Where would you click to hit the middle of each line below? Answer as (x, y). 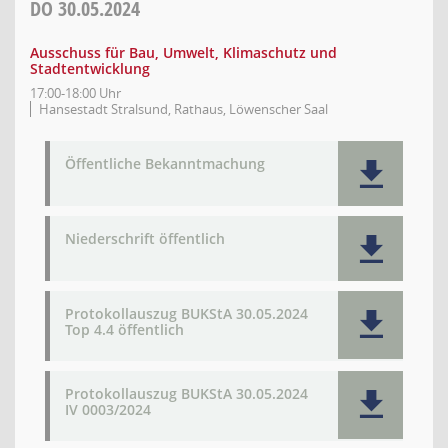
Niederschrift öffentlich (145, 238)
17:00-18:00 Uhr (75, 93)
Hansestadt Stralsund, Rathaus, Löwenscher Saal (183, 109)
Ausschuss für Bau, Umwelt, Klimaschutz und (183, 52)
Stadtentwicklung (90, 68)
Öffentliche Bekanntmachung (165, 163)
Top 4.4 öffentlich (124, 329)
